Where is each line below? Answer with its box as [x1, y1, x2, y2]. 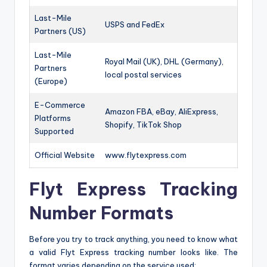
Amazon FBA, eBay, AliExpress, [105, 107, 218, 117]
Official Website [35, 150, 95, 160]
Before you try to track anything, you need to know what [29, 234, 238, 244]
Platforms [35, 113, 71, 123]
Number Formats [29, 202, 173, 225]
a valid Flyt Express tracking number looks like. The [29, 247, 238, 257]
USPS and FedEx [105, 20, 164, 30]
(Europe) [35, 76, 67, 86]
